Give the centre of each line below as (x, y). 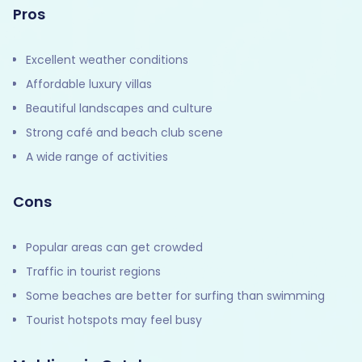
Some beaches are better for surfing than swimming (175, 295)
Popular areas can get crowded (114, 247)
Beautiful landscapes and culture (119, 108)
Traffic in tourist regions (93, 271)
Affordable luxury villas (89, 84)
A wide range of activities (97, 156)
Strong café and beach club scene (124, 132)
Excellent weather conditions (107, 59)
